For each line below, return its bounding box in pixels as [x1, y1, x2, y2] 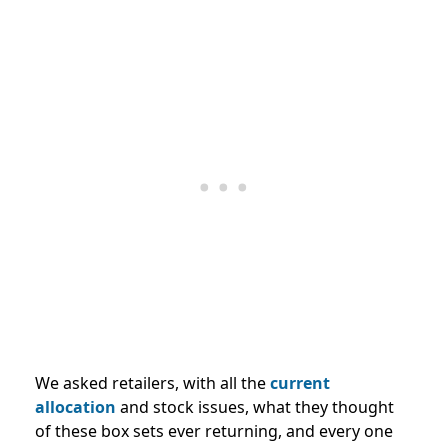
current [270, 372, 330, 395]
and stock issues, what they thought [116, 396, 394, 419]
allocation [35, 396, 116, 419]
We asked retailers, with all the [35, 372, 270, 395]
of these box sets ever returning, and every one [35, 420, 393, 443]
